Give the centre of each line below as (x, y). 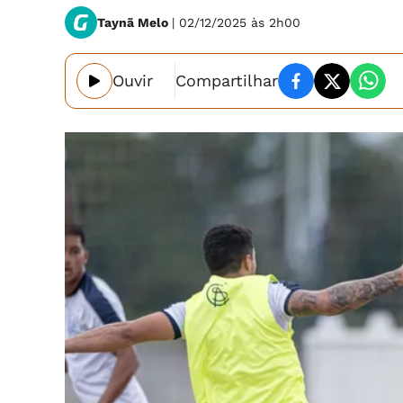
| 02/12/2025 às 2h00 (236, 22)
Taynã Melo (134, 22)
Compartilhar (227, 81)
